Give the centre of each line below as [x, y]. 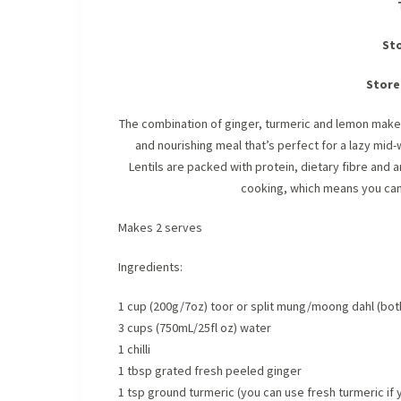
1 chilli [134, 350]
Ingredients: [150, 267]
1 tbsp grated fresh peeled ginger [210, 371]
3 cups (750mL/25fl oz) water [195, 328]
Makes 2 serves [160, 228]
